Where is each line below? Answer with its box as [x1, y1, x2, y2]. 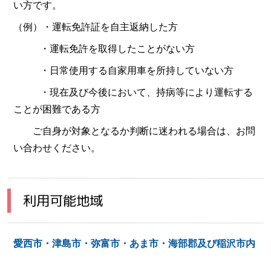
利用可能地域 [22, 191, 103, 210]
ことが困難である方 [13, 103, 100, 114]
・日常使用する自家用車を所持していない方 [13, 65, 233, 76]
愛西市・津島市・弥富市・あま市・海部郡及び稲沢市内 [13, 238, 255, 249]
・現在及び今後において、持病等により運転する [13, 87, 253, 97]
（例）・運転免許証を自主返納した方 [13, 21, 178, 32]
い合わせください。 [13, 142, 100, 153]
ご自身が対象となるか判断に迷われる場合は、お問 [13, 125, 255, 136]
